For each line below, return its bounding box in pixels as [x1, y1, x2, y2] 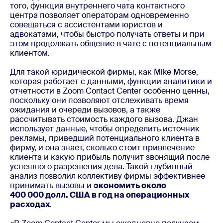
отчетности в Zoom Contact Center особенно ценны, [10, 85, 210, 96]
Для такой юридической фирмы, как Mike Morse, [10, 66, 198, 77]
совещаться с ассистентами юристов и [10, 19, 163, 30]
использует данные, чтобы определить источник [10, 123, 200, 134]
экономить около [94, 180, 166, 191]
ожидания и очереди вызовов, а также [10, 104, 160, 115]
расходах [10, 199, 50, 210]
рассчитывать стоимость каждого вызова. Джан [10, 113, 198, 124]
